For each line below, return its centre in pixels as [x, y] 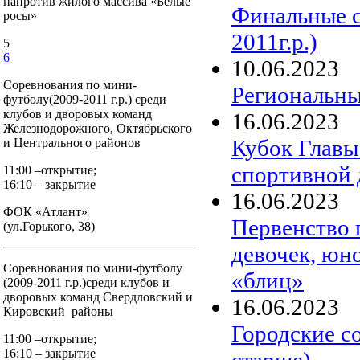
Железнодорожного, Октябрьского [98, 128]
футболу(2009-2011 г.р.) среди [85, 99]
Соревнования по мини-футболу [93, 268]
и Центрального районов [72, 143]
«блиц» [268, 280]
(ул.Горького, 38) [49, 226]
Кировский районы [58, 311]
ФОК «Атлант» [45, 212]
